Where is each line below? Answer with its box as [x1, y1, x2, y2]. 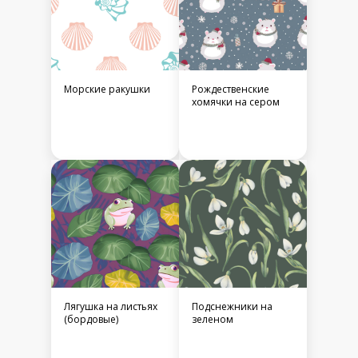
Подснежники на [192, 300, 272, 314]
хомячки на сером [192, 95, 280, 109]
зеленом [192, 312, 233, 327]
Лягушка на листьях [64, 300, 157, 314]
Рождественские [192, 82, 269, 97]
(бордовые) [64, 312, 118, 327]
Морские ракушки [64, 82, 150, 97]
